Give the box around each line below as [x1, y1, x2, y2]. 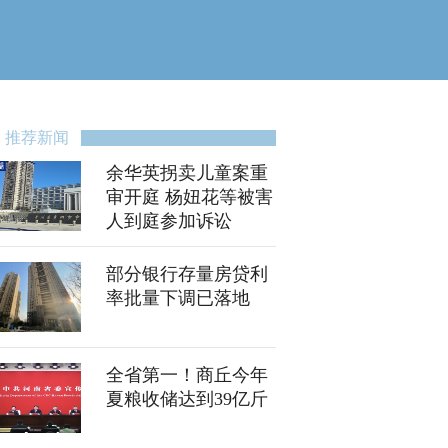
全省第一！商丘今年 [106, 365, 268, 385]
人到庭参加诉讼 [106, 211, 232, 231]
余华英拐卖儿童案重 [106, 163, 268, 183]
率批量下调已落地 [106, 288, 250, 308]
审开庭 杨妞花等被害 [106, 187, 273, 207]
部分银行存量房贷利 [106, 264, 268, 284]
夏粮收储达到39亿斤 [106, 389, 268, 409]
